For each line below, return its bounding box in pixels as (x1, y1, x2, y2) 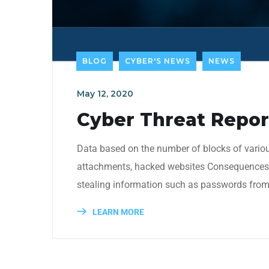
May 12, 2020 (77, 88, 133, 100)
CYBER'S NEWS (125, 56, 190, 66)
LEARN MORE (91, 207, 144, 217)
